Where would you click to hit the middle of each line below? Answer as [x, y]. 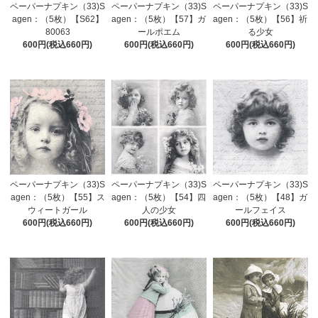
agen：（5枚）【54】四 [159, 198]
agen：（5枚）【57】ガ [159, 20]
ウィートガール [58, 210]
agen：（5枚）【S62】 [57, 20]
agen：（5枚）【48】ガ [261, 198]
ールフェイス [260, 210]
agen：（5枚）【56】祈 [261, 20]
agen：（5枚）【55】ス [57, 198]
